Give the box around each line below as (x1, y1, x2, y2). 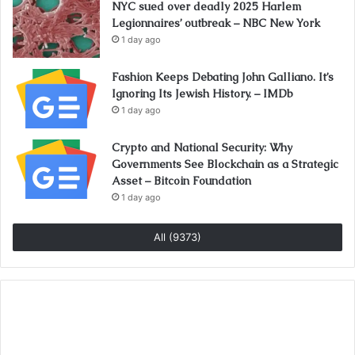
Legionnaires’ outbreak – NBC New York (112, 16, 320, 31)
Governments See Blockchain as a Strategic (112, 157, 338, 172)
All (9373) (154, 231, 201, 244)
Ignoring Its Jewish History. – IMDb (112, 86, 292, 101)
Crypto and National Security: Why (112, 140, 292, 155)
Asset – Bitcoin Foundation (112, 174, 251, 189)
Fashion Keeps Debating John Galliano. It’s (112, 70, 334, 85)
